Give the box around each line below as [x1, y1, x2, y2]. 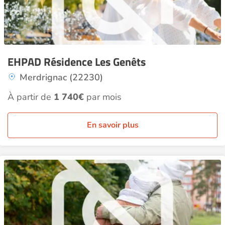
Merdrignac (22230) [20, 71, 103, 83]
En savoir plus [86, 120, 139, 131]
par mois [84, 91, 122, 103]
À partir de [8, 91, 54, 103]
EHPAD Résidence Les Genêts [8, 53, 146, 70]
